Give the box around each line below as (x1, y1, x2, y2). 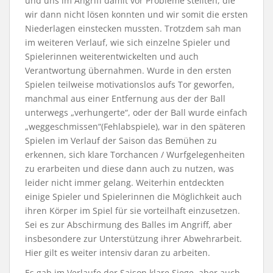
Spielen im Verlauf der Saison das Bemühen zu (25, 134, 217, 146)
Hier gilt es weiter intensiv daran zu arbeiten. (25, 246, 210, 258)
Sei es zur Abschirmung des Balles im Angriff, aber (25, 218, 232, 230)
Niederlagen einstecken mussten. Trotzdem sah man (25, 22, 241, 34)
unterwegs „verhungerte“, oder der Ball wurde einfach (25, 106, 247, 118)
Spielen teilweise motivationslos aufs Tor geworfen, (25, 78, 235, 90)
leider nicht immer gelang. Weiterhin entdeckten (25, 176, 224, 188)
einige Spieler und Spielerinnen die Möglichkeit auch (25, 190, 242, 202)
